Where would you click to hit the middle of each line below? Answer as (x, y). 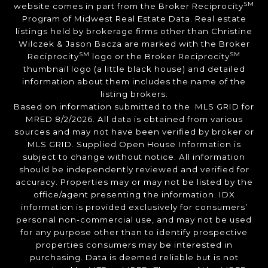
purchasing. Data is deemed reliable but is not (134, 257)
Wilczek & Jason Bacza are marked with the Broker (134, 43)
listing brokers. (134, 94)
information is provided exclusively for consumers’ (134, 207)
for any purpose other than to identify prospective (134, 232)
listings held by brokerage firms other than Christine (134, 31)
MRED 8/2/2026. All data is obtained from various (134, 119)
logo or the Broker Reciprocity (160, 56)
